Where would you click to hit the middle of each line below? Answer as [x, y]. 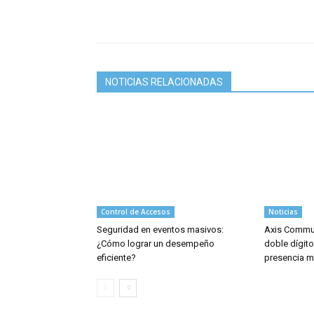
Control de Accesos [136, 212]
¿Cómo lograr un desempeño [156, 244]
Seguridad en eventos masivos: [160, 230]
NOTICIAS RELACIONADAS [164, 82]
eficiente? [116, 258]
